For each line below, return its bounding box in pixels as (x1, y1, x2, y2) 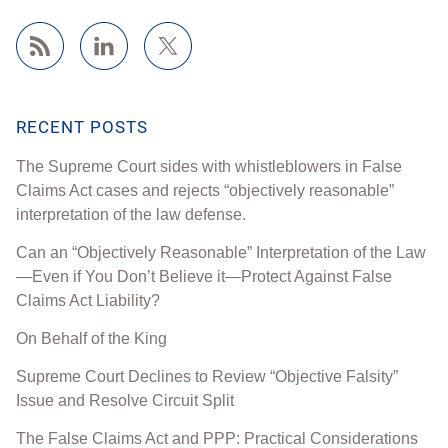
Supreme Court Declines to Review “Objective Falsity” (16, 367, 398, 385)
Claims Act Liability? (16, 291, 160, 309)
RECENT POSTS (16, 116, 148, 137)
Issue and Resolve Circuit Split (16, 391, 234, 409)
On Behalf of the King (16, 329, 167, 347)
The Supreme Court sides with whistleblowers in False (16, 157, 402, 175)
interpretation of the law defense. (16, 205, 246, 223)
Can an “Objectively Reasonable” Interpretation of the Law (16, 243, 426, 261)
